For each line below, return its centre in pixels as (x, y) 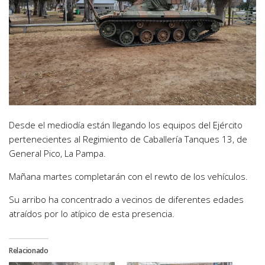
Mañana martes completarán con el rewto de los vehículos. (128, 177)
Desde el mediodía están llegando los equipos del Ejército (126, 125)
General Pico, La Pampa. (57, 153)
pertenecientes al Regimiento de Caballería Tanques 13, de (128, 139)
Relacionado (29, 251)
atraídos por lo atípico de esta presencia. (92, 214)
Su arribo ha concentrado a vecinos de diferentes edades (126, 200)
